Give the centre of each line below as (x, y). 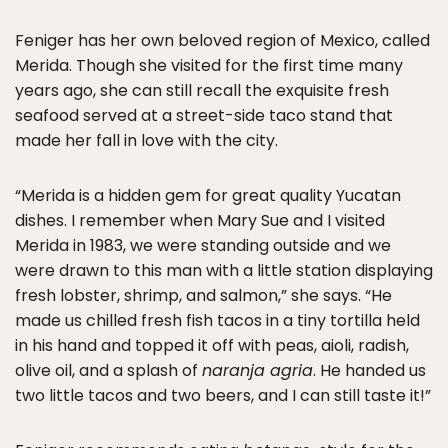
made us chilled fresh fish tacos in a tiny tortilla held (217, 320)
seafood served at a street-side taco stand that (204, 115)
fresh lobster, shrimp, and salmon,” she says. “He (203, 295)
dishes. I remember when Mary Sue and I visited (200, 220)
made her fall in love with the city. (146, 140)
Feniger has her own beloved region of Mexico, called (222, 40)
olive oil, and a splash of (108, 370)
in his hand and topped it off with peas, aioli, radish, (212, 345)
